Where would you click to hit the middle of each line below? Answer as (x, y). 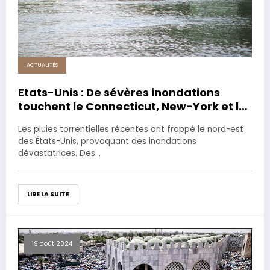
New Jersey (51, 121)
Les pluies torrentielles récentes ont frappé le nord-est (131, 130)
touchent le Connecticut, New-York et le (132, 107)
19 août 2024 (52, 244)
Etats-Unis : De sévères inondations (119, 93)
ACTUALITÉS (42, 65)
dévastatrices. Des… (59, 154)
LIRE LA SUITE (48, 195)
